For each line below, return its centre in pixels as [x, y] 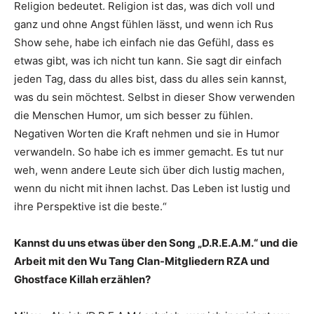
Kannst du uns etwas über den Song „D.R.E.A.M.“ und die [156, 243]
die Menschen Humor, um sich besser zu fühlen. [134, 115]
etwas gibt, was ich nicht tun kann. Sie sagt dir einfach [148, 60]
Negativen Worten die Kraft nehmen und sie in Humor [147, 133]
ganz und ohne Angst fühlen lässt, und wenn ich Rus [144, 24]
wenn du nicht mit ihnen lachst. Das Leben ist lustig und [152, 188]
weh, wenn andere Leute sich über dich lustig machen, [149, 170]
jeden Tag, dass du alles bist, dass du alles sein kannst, [150, 78]
